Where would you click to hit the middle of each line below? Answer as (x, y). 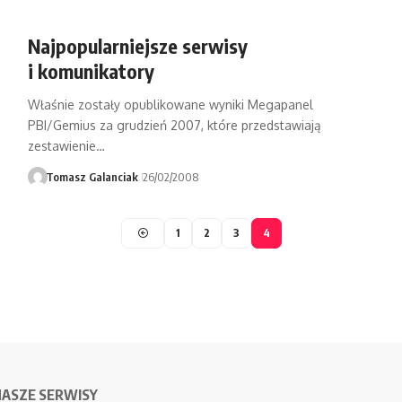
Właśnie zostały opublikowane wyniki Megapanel (170, 105)
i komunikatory (91, 71)
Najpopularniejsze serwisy (137, 46)
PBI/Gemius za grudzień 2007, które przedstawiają (174, 126)
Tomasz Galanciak (92, 177)
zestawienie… (66, 146)
